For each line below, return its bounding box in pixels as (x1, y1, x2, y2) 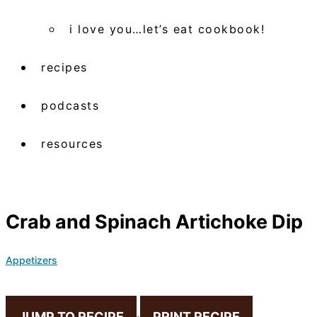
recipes (41, 59, 88, 74)
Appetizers (6, 253, 57, 266)
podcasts (41, 98, 99, 113)
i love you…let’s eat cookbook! (69, 21, 265, 36)
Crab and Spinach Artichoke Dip (6, 210, 303, 234)
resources (41, 136, 103, 151)
